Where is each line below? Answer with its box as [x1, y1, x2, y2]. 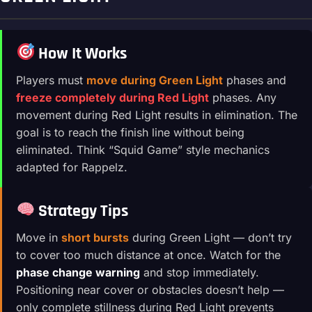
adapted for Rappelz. [16, 159, 127, 174]
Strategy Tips [35, 200, 130, 221]
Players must [16, 72, 86, 87]
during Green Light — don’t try [129, 230, 292, 244]
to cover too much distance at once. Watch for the [16, 247, 281, 262]
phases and [223, 72, 286, 87]
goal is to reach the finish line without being [16, 125, 244, 139]
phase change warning [16, 265, 140, 279]
